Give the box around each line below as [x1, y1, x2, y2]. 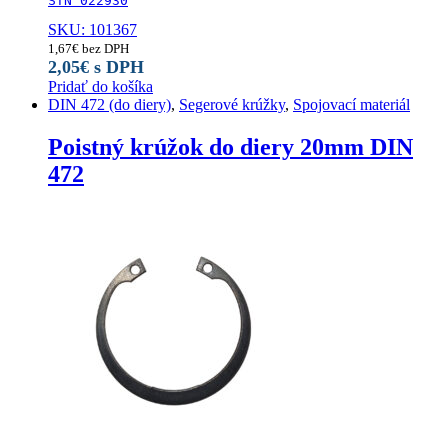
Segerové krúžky [179, 95, 285, 113]
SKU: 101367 [48, 20, 137, 38]
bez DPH [79, 40, 129, 56]
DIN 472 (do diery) [48, 95, 171, 113]
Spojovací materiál [293, 95, 410, 113]
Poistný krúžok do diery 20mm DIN [48, 133, 413, 160]
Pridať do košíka [48, 77, 153, 95]
